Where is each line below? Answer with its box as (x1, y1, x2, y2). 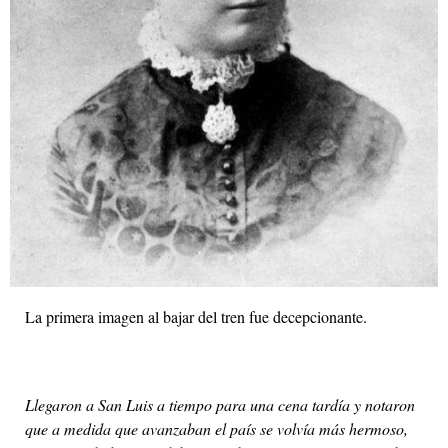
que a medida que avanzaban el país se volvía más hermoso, (25, 418, 408, 440)
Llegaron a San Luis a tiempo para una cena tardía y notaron (25, 394, 415, 416)
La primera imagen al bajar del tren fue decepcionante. (25, 306, 367, 328)
